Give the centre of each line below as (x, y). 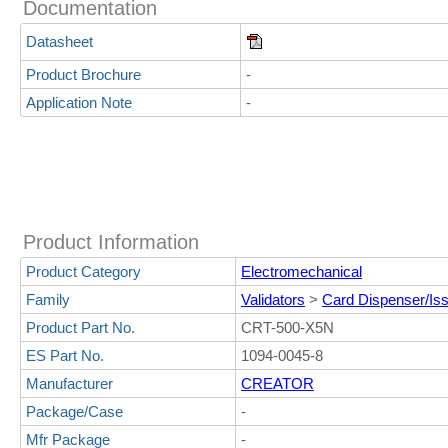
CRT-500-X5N (287, 327)
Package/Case (74, 411)
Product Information (111, 242)
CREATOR (277, 383)
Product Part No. (80, 327)
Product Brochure (83, 74)
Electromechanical (301, 271)
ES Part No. (65, 355)
